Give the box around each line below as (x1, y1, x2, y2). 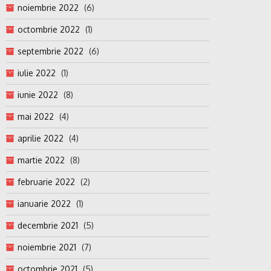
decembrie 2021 (18, 220, 78, 231)
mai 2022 (18, 111, 54, 122)
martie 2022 (18, 155, 65, 166)
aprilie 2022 (18, 133, 64, 144)
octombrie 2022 (18, 24, 80, 35)
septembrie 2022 (18, 46, 83, 57)
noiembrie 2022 (18, 2, 79, 13)
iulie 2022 (18, 68, 56, 79)
